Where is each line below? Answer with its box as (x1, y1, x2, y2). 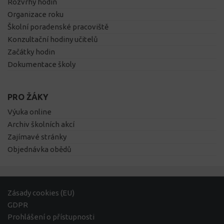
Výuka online (7, 107, 51, 116)
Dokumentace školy (7, 60, 75, 69)
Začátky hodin (7, 47, 55, 56)
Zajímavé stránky (7, 132, 66, 141)
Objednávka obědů (7, 145, 71, 154)
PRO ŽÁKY (7, 92, 48, 102)
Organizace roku (7, 10, 63, 19)
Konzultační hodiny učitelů (7, 35, 98, 44)
